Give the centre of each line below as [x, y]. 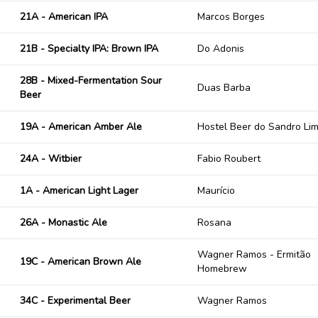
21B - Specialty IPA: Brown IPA [89, 49]
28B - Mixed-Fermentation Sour [91, 81]
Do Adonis [221, 49]
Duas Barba [224, 88]
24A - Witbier [51, 159]
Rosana [214, 223]
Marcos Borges [231, 17]
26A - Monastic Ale [64, 223]
